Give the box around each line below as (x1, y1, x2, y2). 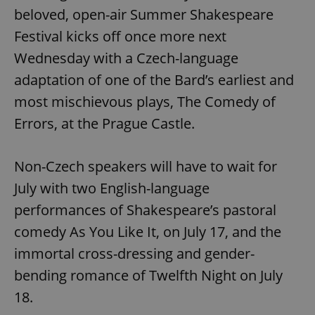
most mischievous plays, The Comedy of (14, 91, 276, 111)
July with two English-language (14, 178, 210, 198)
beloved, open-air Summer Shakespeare (14, 4, 274, 24)
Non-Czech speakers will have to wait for (14, 156, 277, 176)
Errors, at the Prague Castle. (14, 113, 195, 133)
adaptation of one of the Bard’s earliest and (14, 70, 294, 89)
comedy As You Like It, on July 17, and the (14, 221, 281, 241)
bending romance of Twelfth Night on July (14, 265, 283, 285)
